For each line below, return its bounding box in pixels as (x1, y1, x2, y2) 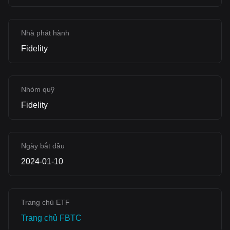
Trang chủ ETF (21, 198, 70, 206)
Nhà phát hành (21, 29, 69, 37)
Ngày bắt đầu (21, 142, 65, 150)
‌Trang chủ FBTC (21, 214, 82, 222)
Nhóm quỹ (21, 85, 54, 93)
